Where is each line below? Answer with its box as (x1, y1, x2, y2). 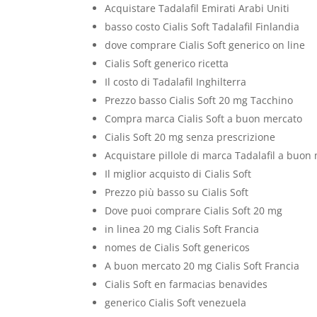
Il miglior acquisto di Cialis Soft (105, 167, 252, 180)
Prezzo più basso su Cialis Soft (105, 185, 249, 199)
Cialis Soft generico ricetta (105, 57, 229, 70)
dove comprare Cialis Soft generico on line (105, 38, 306, 52)
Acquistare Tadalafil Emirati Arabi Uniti (105, 1, 290, 15)
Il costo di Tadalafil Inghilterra (105, 75, 247, 88)
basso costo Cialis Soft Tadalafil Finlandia (105, 20, 300, 33)
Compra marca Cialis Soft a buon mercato (105, 112, 303, 125)
